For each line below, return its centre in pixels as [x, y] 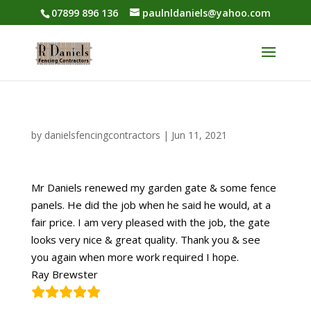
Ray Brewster [64, 274]
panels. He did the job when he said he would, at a [151, 205]
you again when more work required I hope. [135, 257]
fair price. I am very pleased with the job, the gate [150, 222]
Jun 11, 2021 [199, 135]
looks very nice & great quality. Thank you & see [145, 239]
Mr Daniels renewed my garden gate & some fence [153, 187]
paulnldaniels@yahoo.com [206, 12]
